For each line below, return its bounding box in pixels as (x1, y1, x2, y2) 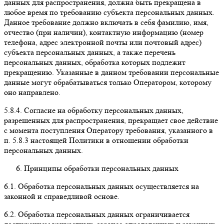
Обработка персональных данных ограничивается (18, 209, 189, 219)
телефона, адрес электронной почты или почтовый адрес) (4, 37, 201, 47)
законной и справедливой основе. (4, 191, 119, 201)
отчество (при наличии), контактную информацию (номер (4, 27, 203, 37)
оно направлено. (4, 87, 60, 97)
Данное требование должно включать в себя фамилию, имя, (4, 17, 208, 27)
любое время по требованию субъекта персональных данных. (4, 7, 214, 17)
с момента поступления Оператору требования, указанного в (4, 125, 213, 135)
